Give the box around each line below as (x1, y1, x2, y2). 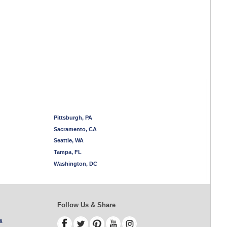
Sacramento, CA (54, 126, 97, 132)
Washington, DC (54, 160, 97, 167)
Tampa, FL (54, 149, 82, 156)
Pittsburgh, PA (54, 114, 92, 121)
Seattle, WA (54, 137, 84, 144)
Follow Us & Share (57, 201, 116, 209)
